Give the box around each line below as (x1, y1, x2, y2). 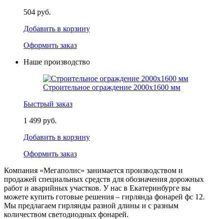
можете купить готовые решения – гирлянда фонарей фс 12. (4, 192, 205, 201)
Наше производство (23, 57, 90, 66)
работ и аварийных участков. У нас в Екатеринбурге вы (4, 183, 191, 192)
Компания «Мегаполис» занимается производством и (4, 166, 183, 175)
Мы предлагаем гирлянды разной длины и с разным (4, 201, 178, 210)
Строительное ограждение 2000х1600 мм (43, 83, 180, 91)
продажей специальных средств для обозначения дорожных (4, 175, 204, 183)
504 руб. (23, 7, 51, 16)
